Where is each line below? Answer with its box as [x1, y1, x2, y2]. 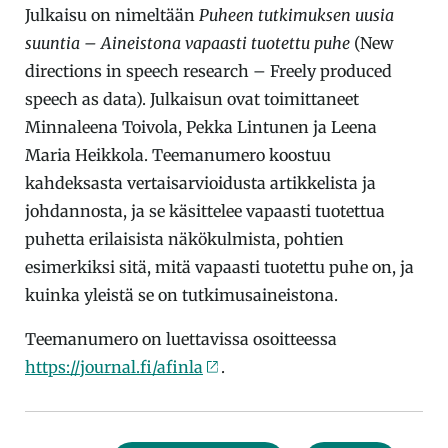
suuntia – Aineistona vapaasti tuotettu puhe [25, 32, 350, 53]
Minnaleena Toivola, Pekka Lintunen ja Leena [25, 116, 377, 137]
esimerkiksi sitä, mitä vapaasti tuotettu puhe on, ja [25, 256, 414, 277]
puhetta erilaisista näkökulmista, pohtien [25, 228, 344, 249]
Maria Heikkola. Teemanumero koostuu [25, 144, 331, 165]
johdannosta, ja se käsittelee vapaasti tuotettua [25, 200, 385, 221]
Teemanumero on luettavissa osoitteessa [25, 328, 337, 349]
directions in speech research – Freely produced [25, 60, 392, 81]
